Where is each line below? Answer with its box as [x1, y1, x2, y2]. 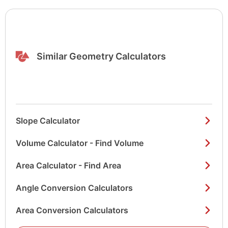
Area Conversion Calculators [16, 205, 128, 216]
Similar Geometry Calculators [37, 51, 166, 62]
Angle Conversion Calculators [16, 183, 133, 193]
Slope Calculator [16, 116, 80, 126]
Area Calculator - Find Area [16, 160, 121, 171]
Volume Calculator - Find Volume [16, 138, 144, 149]
